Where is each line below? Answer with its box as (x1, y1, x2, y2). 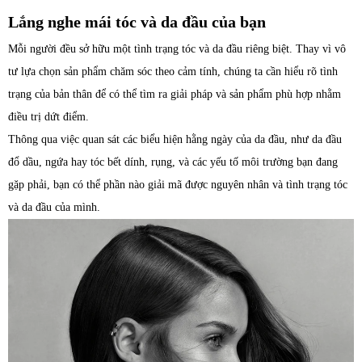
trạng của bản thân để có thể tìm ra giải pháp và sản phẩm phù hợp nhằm (8, 88, 341, 100)
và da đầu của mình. (8, 201, 100, 213)
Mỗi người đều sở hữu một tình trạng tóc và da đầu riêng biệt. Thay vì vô (8, 43, 346, 55)
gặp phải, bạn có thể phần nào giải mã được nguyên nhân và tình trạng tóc (8, 179, 347, 191)
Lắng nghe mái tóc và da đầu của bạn (8, 13, 266, 31)
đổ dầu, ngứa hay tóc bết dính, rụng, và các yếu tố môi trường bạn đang (8, 156, 338, 168)
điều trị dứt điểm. (8, 111, 89, 123)
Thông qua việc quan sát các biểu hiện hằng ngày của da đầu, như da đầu (8, 133, 342, 145)
